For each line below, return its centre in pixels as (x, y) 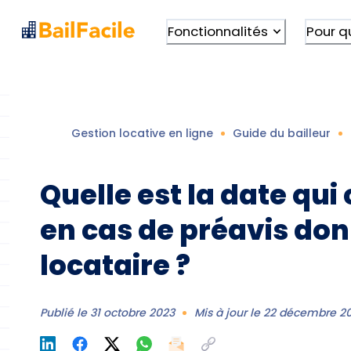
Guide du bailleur (282, 133)
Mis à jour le (229, 312)
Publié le (65, 312)
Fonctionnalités (217, 31)
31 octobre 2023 (133, 312)
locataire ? (116, 265)
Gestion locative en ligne (143, 133)
